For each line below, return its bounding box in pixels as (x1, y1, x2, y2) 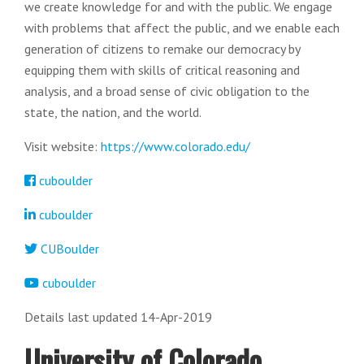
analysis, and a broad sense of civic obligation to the (24, 83, 310, 100)
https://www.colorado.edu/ (101, 138, 250, 155)
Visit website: (24, 138, 101, 155)
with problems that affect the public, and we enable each (24, 19, 340, 37)
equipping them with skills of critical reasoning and (24, 62, 300, 79)
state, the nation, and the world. (24, 104, 201, 121)
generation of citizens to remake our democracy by (24, 41, 300, 58)
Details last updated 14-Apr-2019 (24, 309, 212, 326)
